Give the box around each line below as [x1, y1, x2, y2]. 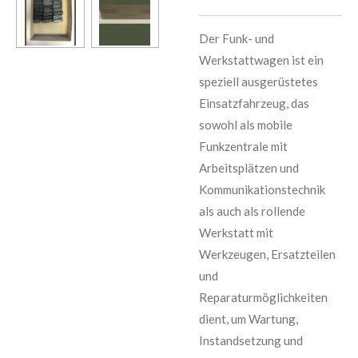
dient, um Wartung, [199, 312, 298, 327]
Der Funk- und [199, 31, 274, 46]
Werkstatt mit [199, 225, 273, 241]
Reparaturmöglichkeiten [199, 290, 328, 305]
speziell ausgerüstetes [199, 74, 318, 89]
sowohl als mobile [199, 117, 292, 133]
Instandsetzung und [199, 333, 303, 348]
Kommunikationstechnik [199, 182, 325, 197]
